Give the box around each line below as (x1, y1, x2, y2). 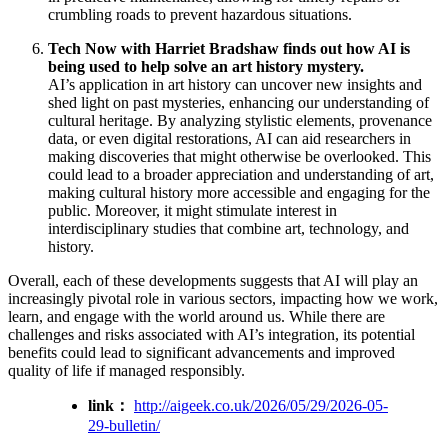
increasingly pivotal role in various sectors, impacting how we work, (8, 289, 438, 307)
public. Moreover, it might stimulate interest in (48, 201, 337, 219)
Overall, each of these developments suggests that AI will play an (8, 271, 418, 289)
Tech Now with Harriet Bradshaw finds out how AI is (48, 39, 410, 57)
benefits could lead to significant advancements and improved (8, 343, 395, 361)
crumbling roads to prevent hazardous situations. (48, 5, 352, 23)
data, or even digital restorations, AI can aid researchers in (48, 129, 411, 147)
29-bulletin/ (88, 416, 160, 434)
